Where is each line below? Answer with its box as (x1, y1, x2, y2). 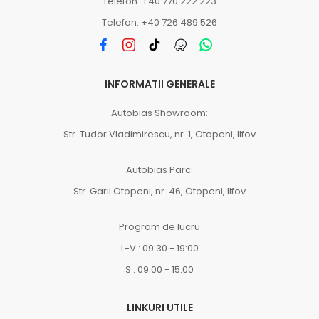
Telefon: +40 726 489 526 (102, 16, 217, 29)
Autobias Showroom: (111, 106, 208, 120)
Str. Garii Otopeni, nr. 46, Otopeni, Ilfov (73, 184, 246, 198)
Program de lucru (119, 220, 200, 234)
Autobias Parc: (126, 163, 193, 177)
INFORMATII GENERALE (104, 77, 215, 91)
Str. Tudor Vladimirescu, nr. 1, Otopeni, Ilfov (63, 127, 256, 141)
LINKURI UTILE (126, 300, 193, 315)
